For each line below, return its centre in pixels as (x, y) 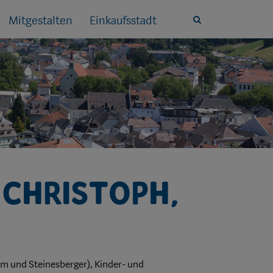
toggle (207, 44)
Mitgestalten (41, 21)
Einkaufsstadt (123, 21)
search (207, 31)
